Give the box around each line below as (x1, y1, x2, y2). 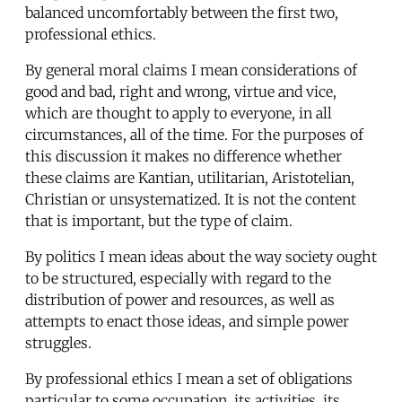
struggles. (25, 333, 92, 352)
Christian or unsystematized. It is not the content (25, 189, 356, 208)
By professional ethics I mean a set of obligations (25, 369, 353, 388)
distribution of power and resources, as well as (25, 290, 335, 309)
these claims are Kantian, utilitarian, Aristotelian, (25, 168, 354, 187)
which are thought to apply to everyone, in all (25, 103, 332, 122)
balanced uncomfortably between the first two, (25, 3, 338, 22)
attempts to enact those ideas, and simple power (25, 311, 349, 330)
